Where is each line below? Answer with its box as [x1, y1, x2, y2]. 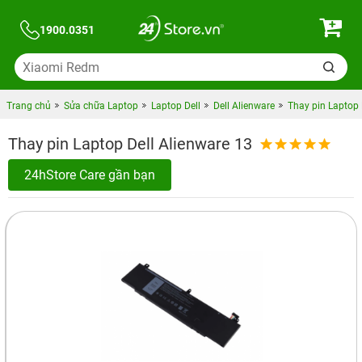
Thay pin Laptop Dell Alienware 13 [8, 134, 252, 154]
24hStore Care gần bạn [24, 167, 155, 183]
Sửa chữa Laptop [63, 100, 138, 112]
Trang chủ [6, 100, 51, 112]
